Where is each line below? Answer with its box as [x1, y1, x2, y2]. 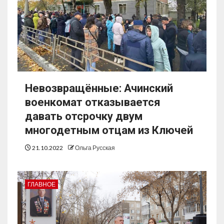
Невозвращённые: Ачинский [25, 82, 173, 95]
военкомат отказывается [25, 96, 160, 109]
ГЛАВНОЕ [27, 180, 55, 188]
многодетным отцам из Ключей [25, 124, 193, 137]
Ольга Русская [75, 144, 115, 152]
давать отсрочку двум [25, 110, 142, 123]
